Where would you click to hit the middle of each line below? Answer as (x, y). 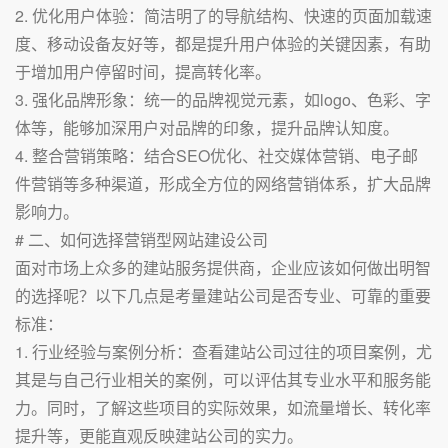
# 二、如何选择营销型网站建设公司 (141, 239)
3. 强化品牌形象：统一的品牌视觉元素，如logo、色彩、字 (223, 99)
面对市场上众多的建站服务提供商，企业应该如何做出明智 (223, 267)
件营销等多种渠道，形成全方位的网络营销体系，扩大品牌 (223, 183)
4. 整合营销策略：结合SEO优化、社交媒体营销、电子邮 (216, 155)
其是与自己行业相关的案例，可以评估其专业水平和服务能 (223, 379)
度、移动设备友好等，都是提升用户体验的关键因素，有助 (223, 43)
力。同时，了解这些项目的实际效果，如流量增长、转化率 (223, 407)
